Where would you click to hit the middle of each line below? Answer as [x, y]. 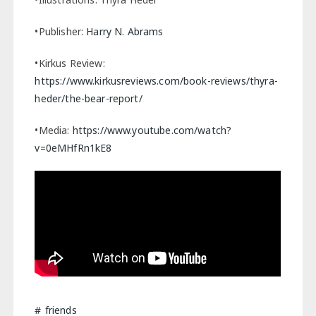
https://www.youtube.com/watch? [152, 130]
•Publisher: [61, 31]
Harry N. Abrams [125, 31]
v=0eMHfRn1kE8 [73, 147]
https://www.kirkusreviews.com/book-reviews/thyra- [156, 80]
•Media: [54, 130]
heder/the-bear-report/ [89, 98]
